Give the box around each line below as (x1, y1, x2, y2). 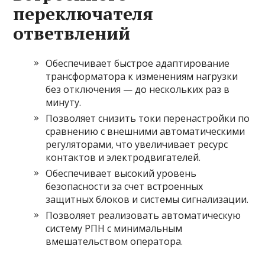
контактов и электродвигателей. (46, 151, 201, 164)
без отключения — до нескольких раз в (46, 83, 230, 96)
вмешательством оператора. (46, 235, 183, 248)
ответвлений (13, 21, 131, 45)
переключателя (13, 2, 154, 25)
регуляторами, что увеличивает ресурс (46, 138, 228, 151)
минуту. (46, 96, 82, 109)
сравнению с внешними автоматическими (46, 125, 245, 138)
